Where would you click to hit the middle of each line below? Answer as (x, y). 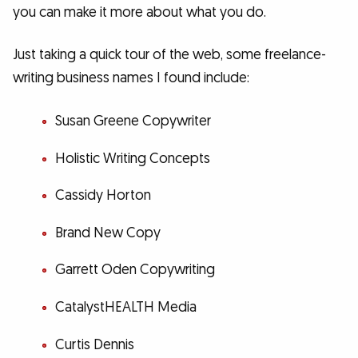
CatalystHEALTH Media (125, 307)
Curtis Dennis (94, 344)
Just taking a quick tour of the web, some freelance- (169, 55)
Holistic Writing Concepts (132, 158)
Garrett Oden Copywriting (135, 270)
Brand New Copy (107, 233)
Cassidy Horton (103, 196)
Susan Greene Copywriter (133, 121)
